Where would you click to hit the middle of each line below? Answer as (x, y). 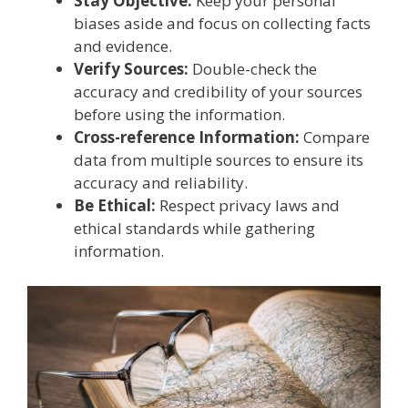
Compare (335, 138)
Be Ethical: (115, 206)
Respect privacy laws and (248, 206)
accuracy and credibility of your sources (218, 92)
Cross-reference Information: (187, 138)
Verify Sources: (131, 69)
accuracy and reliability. (161, 183)
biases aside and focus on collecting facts (222, 24)
